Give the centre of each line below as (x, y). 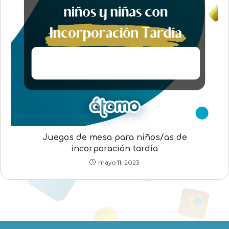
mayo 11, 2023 (119, 162)
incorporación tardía (114, 149)
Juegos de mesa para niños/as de (114, 138)
